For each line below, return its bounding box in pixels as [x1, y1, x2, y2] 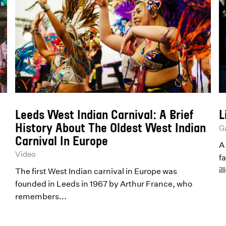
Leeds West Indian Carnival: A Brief [15, 107, 194, 122]
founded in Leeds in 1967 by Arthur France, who [15, 179, 193, 189]
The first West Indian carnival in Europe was [15, 166, 178, 177]
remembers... [15, 191, 67, 202]
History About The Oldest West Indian [15, 120, 206, 135]
